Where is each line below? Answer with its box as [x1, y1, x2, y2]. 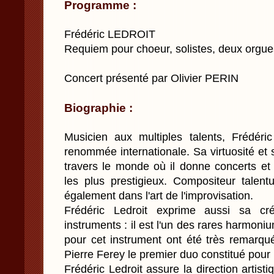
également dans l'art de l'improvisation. [64, 190, 253, 202]
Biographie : [64, 101, 133, 114]
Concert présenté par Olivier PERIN [64, 72, 239, 84]
